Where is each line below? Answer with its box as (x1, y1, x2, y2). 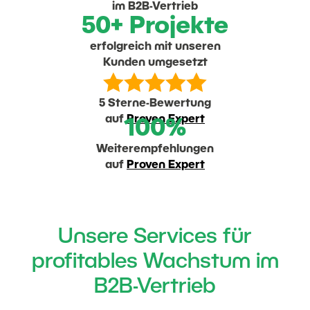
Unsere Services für (58, 228, 252, 247)
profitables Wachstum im (31, 253, 279, 272)
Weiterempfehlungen (96, 145, 214, 154)
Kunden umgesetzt (102, 58, 208, 68)
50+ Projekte (82, 16, 228, 38)
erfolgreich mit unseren (89, 42, 221, 52)
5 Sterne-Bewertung (99, 99, 211, 109)
